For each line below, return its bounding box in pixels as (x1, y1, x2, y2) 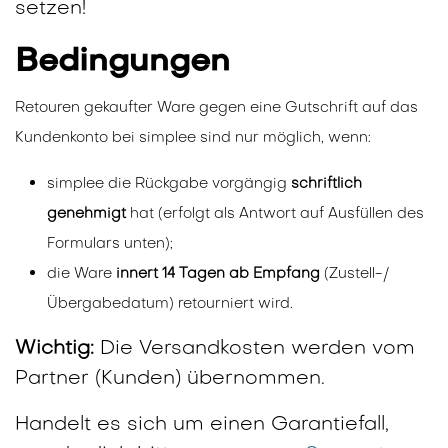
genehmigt (47, 207, 126, 222)
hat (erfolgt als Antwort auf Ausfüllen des (126, 207, 424, 222)
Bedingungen (15, 47, 230, 79)
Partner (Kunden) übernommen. (15, 369, 325, 390)
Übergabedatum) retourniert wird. (47, 297, 293, 312)
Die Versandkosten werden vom (100, 339, 415, 360)
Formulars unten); (47, 237, 173, 252)
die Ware (47, 267, 116, 282)
